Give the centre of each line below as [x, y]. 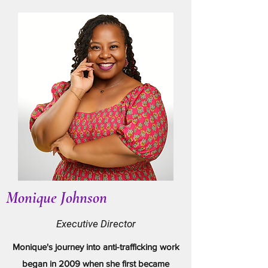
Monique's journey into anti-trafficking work [96, 247]
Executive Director [96, 224]
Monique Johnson [57, 198]
